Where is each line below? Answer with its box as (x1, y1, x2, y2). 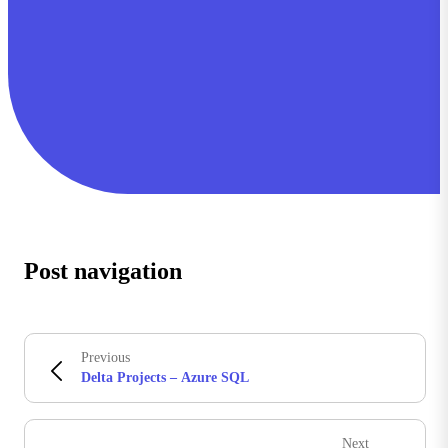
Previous (81, 350, 130, 366)
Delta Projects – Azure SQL (81, 370, 249, 386)
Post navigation (24, 258, 182, 285)
